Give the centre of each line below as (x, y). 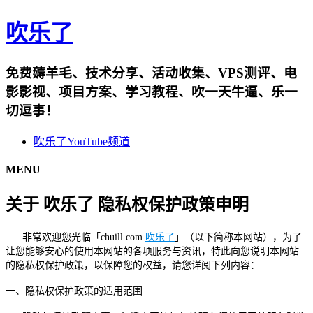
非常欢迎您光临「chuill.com (74, 238)
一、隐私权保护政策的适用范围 (74, 291)
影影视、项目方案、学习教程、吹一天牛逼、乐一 (152, 92)
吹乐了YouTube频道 (82, 141)
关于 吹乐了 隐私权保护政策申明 (127, 205)
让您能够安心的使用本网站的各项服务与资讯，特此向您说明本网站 (152, 252)
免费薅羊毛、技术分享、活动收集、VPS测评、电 (151, 73)
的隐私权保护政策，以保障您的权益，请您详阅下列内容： (133, 265)
